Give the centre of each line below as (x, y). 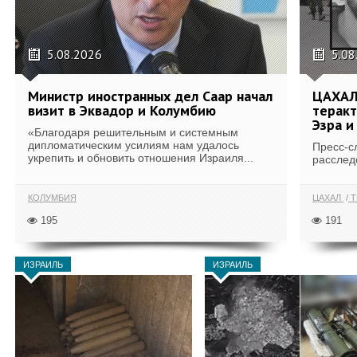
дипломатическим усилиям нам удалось (133, 145)
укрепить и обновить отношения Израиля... (141, 158)
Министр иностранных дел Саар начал (150, 96)
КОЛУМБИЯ (52, 197)
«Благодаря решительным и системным (133, 132)
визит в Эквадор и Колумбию (122, 110)
